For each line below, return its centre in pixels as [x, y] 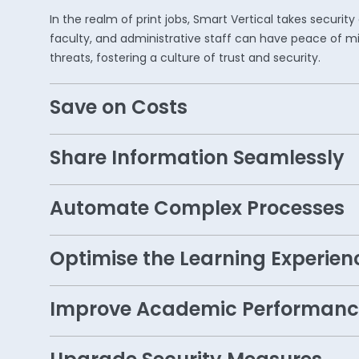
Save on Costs [119, 109]
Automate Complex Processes [197, 210]
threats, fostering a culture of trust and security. [185, 59]
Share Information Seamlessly [197, 160]
